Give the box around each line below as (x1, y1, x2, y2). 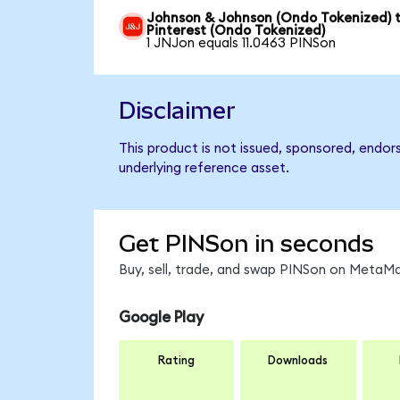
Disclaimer (118, 96, 236, 124)
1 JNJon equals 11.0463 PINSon (146, 36, 337, 50)
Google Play (118, 309, 204, 325)
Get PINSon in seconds (118, 230, 374, 258)
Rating (158, 354, 195, 368)
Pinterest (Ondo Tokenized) (146, 23, 326, 37)
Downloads (268, 354, 329, 368)
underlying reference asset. (118, 161, 289, 175)
